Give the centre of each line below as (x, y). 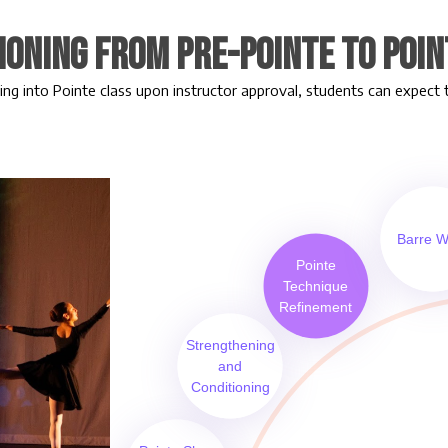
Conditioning (230, 386)
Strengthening (230, 344)
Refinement (316, 306)
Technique (316, 285)
